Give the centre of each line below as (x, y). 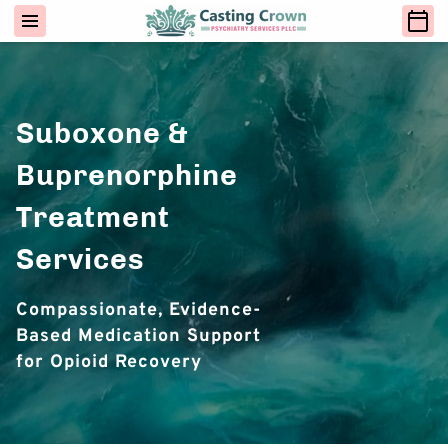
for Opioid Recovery (109, 361)
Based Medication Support (138, 335)
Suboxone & (102, 133)
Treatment (93, 217)
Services (80, 259)
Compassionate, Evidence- (138, 309)
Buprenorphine (127, 175)
